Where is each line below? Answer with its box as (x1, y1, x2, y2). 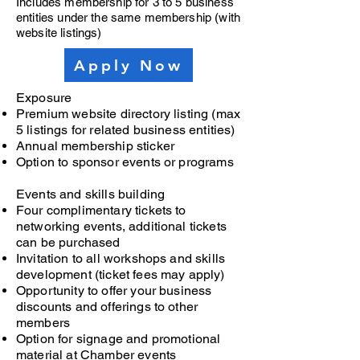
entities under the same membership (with (16, 10, 240, 24)
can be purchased (16, 235, 121, 250)
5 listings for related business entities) (16, 122, 235, 137)
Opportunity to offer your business (16, 283, 212, 298)
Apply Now (74, 55, 183, 75)
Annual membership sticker (16, 138, 174, 153)
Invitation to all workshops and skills (16, 251, 226, 266)
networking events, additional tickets (16, 219, 227, 234)
